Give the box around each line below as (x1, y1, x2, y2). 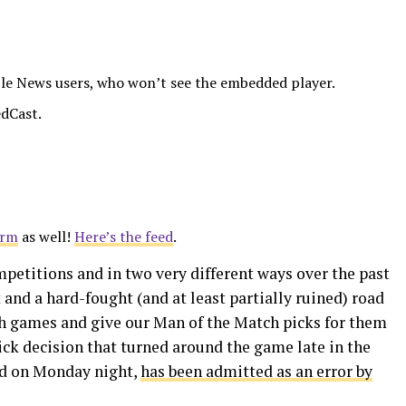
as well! (18, 226, 74, 246)
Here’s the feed (74, 226, 173, 246)
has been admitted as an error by (140, 360, 372, 382)
